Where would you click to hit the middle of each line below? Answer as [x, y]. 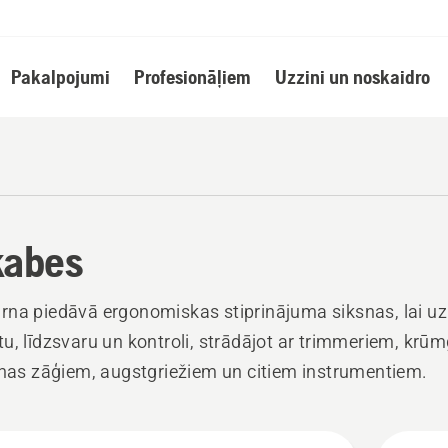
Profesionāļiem [192, 76]
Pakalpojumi [60, 76]
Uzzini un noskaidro [352, 76]
